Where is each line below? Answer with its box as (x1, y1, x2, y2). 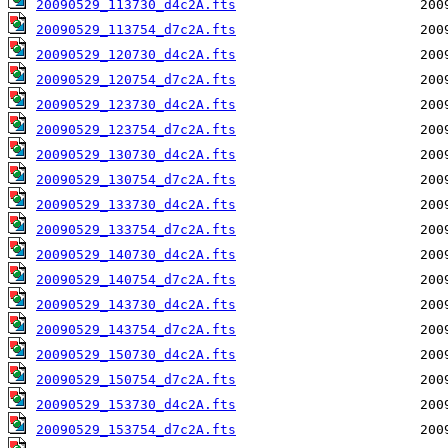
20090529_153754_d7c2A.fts (36, 422, 236, 438)
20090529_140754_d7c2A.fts (36, 272, 236, 288)
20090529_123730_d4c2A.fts (36, 97, 236, 113)
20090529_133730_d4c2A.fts (36, 197, 236, 213)
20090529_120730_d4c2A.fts (36, 47, 236, 63)
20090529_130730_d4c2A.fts (36, 147, 236, 163)
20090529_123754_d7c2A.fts (36, 122, 236, 138)
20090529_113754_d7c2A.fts (36, 22, 236, 38)
